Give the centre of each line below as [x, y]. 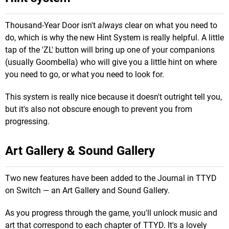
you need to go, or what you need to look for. [85, 75]
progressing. [27, 122]
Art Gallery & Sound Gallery [80, 151]
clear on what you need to [170, 26]
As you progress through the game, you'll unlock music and [111, 213]
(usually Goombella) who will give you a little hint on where [111, 62]
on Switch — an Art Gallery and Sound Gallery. [87, 191]
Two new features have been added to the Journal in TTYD [111, 178]
